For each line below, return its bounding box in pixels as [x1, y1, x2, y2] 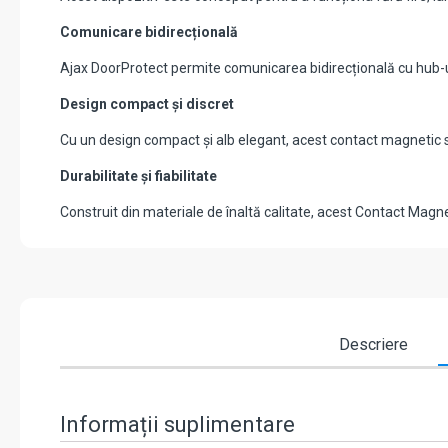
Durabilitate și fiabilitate [60, 168, 217, 185]
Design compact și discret [60, 96, 234, 113]
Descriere [339, 335, 408, 355]
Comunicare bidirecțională [60, 24, 238, 41]
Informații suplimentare [60, 412, 295, 438]
